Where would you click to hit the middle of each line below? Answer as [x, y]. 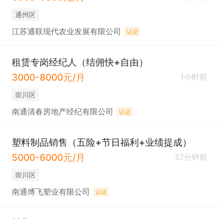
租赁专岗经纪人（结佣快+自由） [80, 62]
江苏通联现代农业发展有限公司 [66, 31]
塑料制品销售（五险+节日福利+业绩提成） [101, 142]
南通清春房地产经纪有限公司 [62, 111]
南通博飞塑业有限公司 [51, 192]
